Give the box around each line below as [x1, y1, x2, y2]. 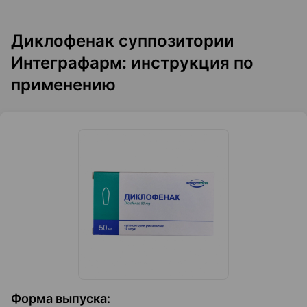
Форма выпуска [11, 291, 107, 306]
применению [11, 75, 116, 95]
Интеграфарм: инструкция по [11, 53, 254, 73]
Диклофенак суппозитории [11, 31, 234, 51]
